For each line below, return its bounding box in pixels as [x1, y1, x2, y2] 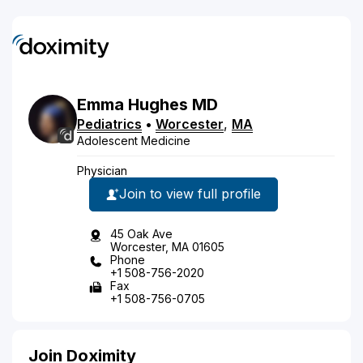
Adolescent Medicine [77, 133, 190, 147]
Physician [77, 163, 127, 177]
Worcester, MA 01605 [110, 239, 224, 254]
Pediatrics [77, 115, 142, 132]
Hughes [128, 94, 188, 114]
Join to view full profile [119, 186, 261, 202]
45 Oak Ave [110, 226, 173, 241]
